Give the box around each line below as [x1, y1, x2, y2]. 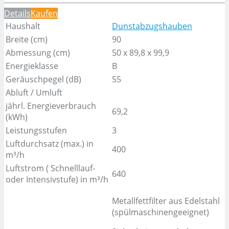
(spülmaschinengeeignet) [112, 206, 209, 218]
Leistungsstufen [6, 124, 67, 136]
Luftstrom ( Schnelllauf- [6, 162, 95, 174]
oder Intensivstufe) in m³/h [6, 173, 108, 185]
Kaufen [31, 7, 58, 19]
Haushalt [6, 20, 40, 32]
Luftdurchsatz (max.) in [6, 138, 94, 149]
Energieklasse [6, 60, 58, 72]
